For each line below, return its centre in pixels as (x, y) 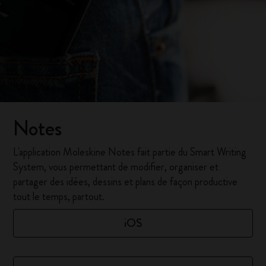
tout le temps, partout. (59, 197)
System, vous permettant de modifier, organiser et (116, 167)
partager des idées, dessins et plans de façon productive (126, 182)
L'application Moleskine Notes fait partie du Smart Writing (130, 152)
